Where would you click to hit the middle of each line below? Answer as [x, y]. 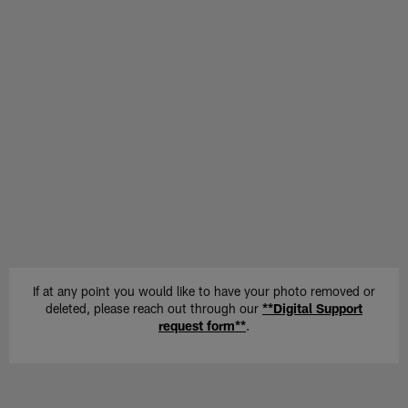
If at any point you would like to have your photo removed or [204, 291]
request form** [202, 326]
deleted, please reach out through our [154, 309]
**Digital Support [312, 309]
